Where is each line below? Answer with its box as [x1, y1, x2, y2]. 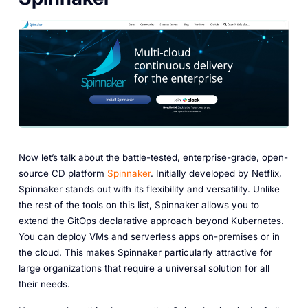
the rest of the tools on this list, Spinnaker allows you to [18, 199, 259, 210]
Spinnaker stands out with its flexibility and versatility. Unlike [18, 183, 280, 195]
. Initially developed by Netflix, [150, 167, 282, 179]
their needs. [18, 278, 70, 289]
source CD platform [18, 167, 107, 179]
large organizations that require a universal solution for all [18, 262, 269, 274]
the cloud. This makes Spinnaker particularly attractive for [18, 246, 272, 258]
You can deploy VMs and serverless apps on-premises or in [18, 230, 280, 242]
